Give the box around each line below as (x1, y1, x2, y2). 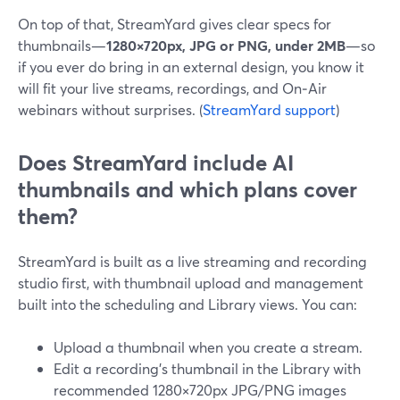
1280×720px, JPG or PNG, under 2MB (106, 36, 346, 54)
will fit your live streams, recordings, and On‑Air (18, 79, 327, 97)
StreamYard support (203, 100, 336, 119)
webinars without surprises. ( (18, 100, 203, 119)
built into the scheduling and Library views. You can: (18, 295, 357, 313)
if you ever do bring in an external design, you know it (18, 57, 364, 76)
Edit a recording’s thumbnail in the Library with (54, 359, 361, 378)
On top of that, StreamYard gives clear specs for (18, 14, 331, 33)
